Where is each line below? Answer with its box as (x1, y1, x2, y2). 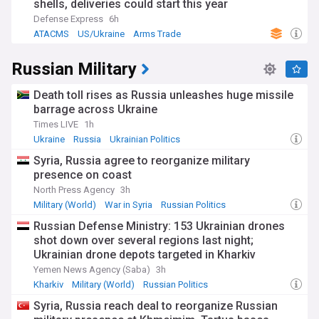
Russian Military (11, 57, 137, 82)
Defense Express (33, 14, 103, 24)
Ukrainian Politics (110, 134, 180, 145)
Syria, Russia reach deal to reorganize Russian (33, 299, 278, 313)
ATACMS (33, 28, 69, 39)
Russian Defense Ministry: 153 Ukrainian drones (33, 219, 285, 233)
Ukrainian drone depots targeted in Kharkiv (33, 248, 256, 261)
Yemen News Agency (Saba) (33, 264, 150, 275)
